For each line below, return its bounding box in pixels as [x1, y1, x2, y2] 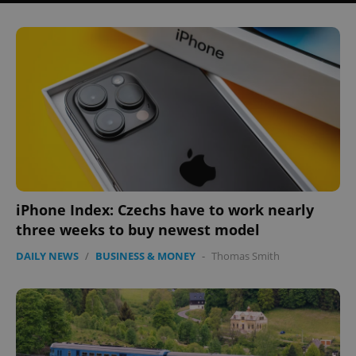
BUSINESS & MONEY [95, 249, 195, 264]
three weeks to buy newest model [16, 220, 260, 240]
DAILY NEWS [16, 249, 79, 264]
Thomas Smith [211, 249, 280, 264]
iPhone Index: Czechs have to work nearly [16, 200, 314, 220]
